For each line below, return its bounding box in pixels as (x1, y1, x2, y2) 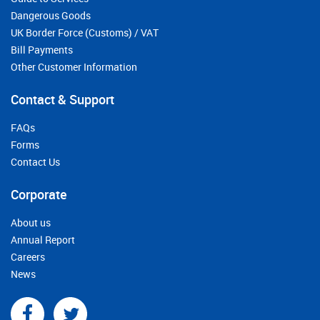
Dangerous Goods (11, 9, 91, 23)
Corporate (11, 186, 67, 204)
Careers (11, 250, 45, 264)
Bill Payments (11, 43, 73, 57)
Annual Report (11, 233, 75, 247)
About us (11, 216, 51, 230)
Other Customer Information (11, 60, 137, 74)
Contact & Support (11, 91, 114, 109)
